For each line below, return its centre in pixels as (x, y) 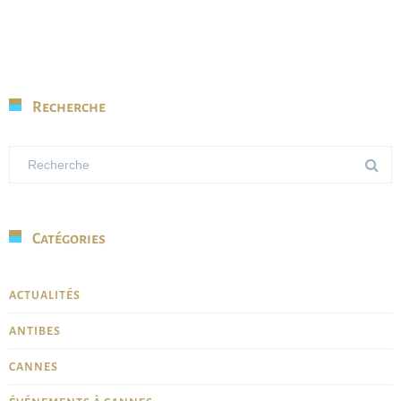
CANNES (34, 367)
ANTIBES (35, 332)
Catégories (69, 239)
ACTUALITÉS (45, 296)
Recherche (69, 108)
